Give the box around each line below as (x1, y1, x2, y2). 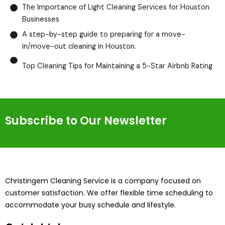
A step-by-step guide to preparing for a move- (22, 30, 185, 40)
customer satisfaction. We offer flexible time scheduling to (5, 187, 213, 198)
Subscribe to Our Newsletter (5, 113, 167, 129)
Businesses (22, 15, 59, 25)
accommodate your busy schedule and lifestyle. (5, 199, 176, 210)
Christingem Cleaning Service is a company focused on (5, 175, 201, 186)
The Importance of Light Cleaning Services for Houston (22, 3, 209, 13)
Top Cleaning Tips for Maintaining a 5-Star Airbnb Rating (22, 61, 212, 71)
